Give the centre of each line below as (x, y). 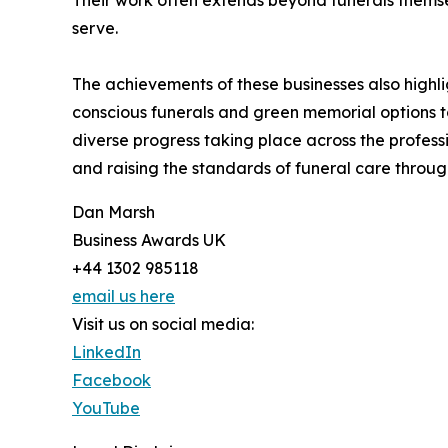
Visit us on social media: (163, 324)
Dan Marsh (113, 212)
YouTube (106, 408)
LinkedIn (106, 352)
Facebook (111, 380)
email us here (123, 296)
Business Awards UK (149, 240)
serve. (95, 28)
